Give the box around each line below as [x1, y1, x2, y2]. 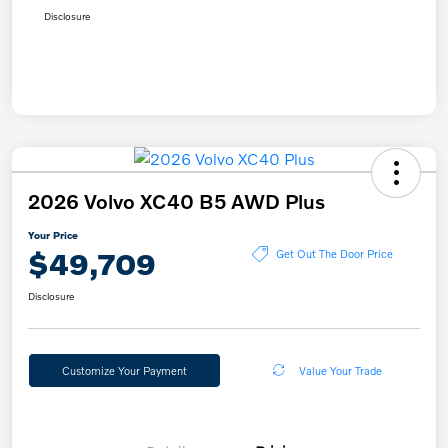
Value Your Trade [298, 362, 382, 377]
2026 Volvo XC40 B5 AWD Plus [28, 188, 325, 213]
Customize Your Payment [61, 362, 187, 377]
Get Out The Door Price [275, 246, 393, 261]
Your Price [28, 228, 78, 241]
